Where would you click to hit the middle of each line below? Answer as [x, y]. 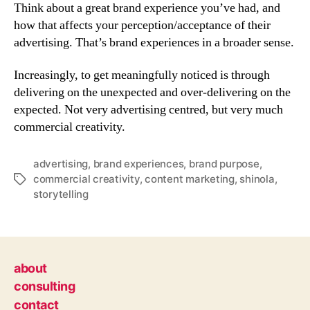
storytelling [61, 194]
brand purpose [224, 164]
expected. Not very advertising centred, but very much [148, 110]
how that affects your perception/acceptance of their [142, 25]
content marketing [190, 179]
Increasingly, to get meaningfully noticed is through [142, 75]
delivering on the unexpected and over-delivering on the [152, 92]
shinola [257, 179]
